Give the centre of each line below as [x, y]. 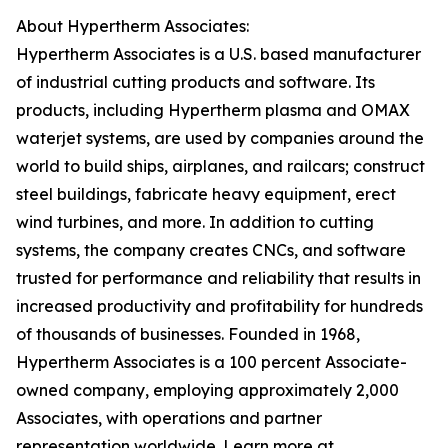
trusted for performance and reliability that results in [218, 278]
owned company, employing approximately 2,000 [207, 390]
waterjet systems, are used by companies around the [220, 138]
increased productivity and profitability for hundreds [219, 306]
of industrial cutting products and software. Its [195, 82]
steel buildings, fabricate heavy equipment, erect [206, 194]
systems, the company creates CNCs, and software [211, 250]
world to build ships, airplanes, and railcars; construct [220, 166]
